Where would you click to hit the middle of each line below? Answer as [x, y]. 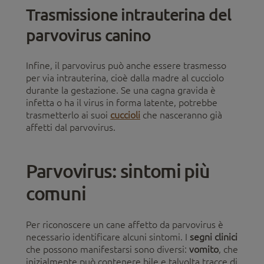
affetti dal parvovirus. [71, 127]
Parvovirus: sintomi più [118, 170]
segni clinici [214, 237]
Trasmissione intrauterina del [128, 14]
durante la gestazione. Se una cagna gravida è [121, 90]
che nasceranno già [181, 115]
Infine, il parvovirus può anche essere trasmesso [126, 65]
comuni [56, 193]
